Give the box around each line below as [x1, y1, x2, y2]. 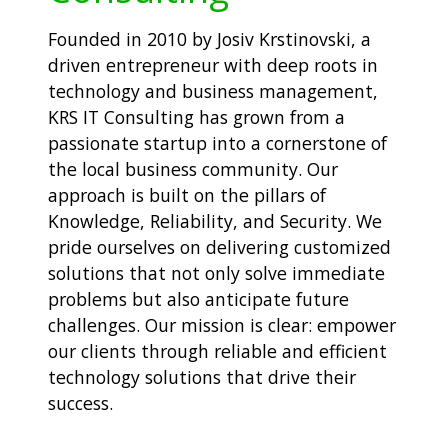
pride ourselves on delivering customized [48, 234, 391, 259]
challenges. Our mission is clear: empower [48, 312, 396, 337]
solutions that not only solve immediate [48, 260, 385, 285]
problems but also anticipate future [48, 286, 349, 311]
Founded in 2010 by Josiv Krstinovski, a [48, 26, 371, 51]
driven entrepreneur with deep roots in [48, 52, 378, 77]
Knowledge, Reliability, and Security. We [48, 208, 382, 233]
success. [48, 390, 113, 415]
